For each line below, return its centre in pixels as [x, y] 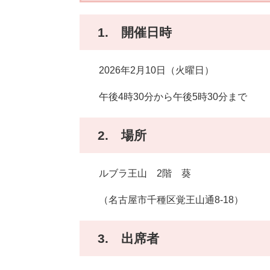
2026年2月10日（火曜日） [147, 71]
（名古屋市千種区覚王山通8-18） [162, 200]
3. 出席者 [128, 239]
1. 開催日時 [141, 33]
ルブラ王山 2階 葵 [135, 174]
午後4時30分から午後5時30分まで [163, 97]
